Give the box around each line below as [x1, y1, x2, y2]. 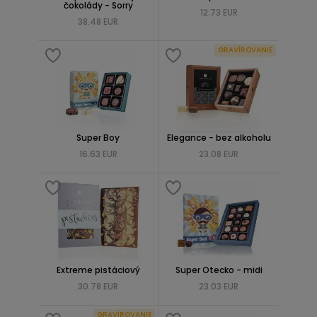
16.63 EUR [79, 148, 117, 160]
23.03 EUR [199, 280, 238, 292]
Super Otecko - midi [175, 264, 263, 276]
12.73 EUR [200, 6, 238, 18]
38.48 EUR [78, 16, 118, 28]
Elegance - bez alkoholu [166, 132, 271, 144]
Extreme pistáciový [56, 264, 140, 276]
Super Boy [76, 132, 120, 144]
